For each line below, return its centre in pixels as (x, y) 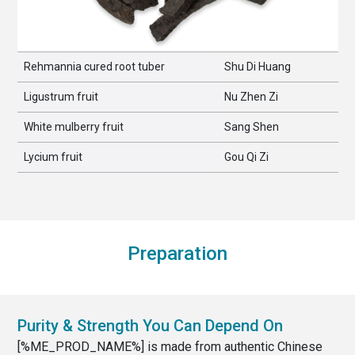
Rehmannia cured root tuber (94, 67)
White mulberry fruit (73, 127)
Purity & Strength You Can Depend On (150, 326)
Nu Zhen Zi (251, 97)
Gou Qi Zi (246, 157)
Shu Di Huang (257, 67)
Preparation (177, 254)
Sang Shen (251, 127)
